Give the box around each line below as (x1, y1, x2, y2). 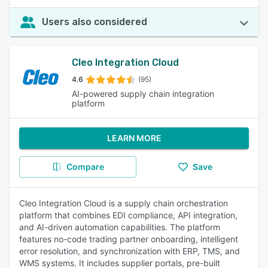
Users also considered (42, 16, 147, 28)
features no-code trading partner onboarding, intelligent (19, 234, 238, 244)
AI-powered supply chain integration (71, 89, 214, 99)
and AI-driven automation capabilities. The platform (19, 222, 220, 232)
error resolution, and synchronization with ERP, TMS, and (19, 246, 240, 256)
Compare (66, 162, 104, 172)
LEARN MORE (106, 133, 162, 143)
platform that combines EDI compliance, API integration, (19, 210, 237, 220)
